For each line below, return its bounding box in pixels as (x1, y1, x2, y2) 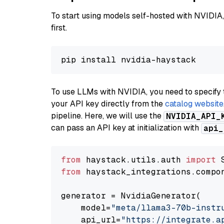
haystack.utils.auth (81, 154, 186, 165)
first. (51, 22, 67, 33)
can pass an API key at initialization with (51, 122, 201, 133)
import (186, 154, 216, 165)
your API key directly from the (51, 98, 165, 109)
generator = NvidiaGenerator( (61, 190, 201, 201)
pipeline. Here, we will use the (51, 110, 163, 121)
